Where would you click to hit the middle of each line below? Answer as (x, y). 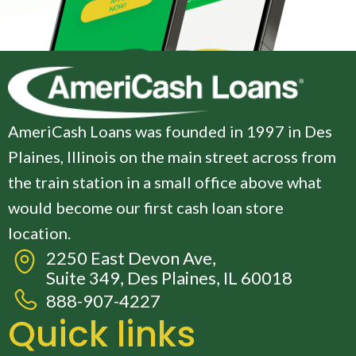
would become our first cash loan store (146, 208)
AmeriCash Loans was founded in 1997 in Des (170, 132)
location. (39, 233)
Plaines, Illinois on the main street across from (172, 157)
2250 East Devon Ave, (131, 258)
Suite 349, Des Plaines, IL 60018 (169, 278)
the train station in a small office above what (165, 182)
